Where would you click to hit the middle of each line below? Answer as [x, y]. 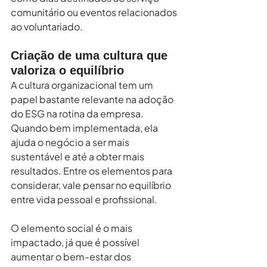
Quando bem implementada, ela [85, 128]
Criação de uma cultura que [91, 55]
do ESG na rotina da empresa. [78, 113]
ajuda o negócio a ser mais [71, 142]
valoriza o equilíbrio [67, 70]
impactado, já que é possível [76, 242]
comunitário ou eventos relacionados [95, 12]
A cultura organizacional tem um [83, 85]
